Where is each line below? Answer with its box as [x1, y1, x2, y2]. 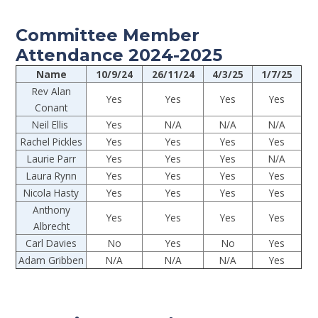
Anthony [32, 203, 70, 217]
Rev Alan [31, 84, 71, 99]
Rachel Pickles [20, 135, 82, 149]
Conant [35, 101, 68, 115]
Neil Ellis [31, 118, 71, 132]
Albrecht [33, 219, 70, 234]
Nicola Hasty [23, 186, 79, 200]
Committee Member [16, 25, 200, 46]
